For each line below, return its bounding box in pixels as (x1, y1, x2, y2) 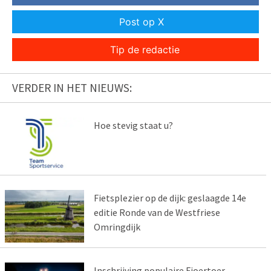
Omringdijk (93, 220, 140, 233)
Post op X (119, 16, 164, 28)
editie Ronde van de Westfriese (93, 206, 220, 218)
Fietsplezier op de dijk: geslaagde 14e (93, 191, 246, 204)
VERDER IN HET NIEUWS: (12, 80, 132, 96)
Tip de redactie (109, 44, 180, 56)
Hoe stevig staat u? (93, 119, 173, 132)
